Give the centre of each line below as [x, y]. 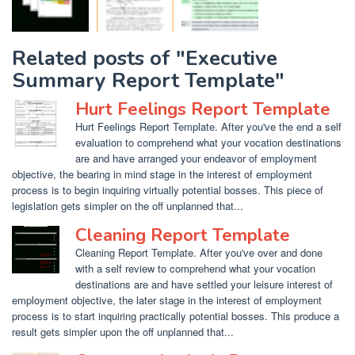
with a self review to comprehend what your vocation [195, 268]
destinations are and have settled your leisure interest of [204, 284]
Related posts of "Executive [145, 58]
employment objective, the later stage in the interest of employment [167, 300]
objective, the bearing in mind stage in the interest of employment [162, 174]
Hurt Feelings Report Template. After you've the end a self [208, 126]
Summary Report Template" [148, 80]
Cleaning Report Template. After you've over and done [199, 252]
